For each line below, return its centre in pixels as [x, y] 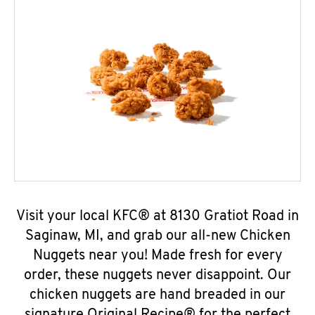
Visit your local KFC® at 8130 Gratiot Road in [157, 217]
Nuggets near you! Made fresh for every [157, 256]
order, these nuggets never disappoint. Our [157, 276]
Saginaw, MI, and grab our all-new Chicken [157, 236]
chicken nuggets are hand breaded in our [157, 295]
